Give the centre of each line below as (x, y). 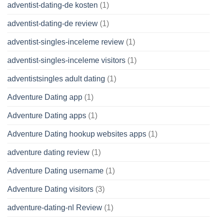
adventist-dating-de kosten (53, 5)
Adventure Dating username (55, 171)
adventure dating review (48, 153)
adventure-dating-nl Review (55, 208)
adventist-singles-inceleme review (66, 42)
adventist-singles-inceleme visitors (66, 61)
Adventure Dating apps (47, 116)
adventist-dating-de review (53, 24)
